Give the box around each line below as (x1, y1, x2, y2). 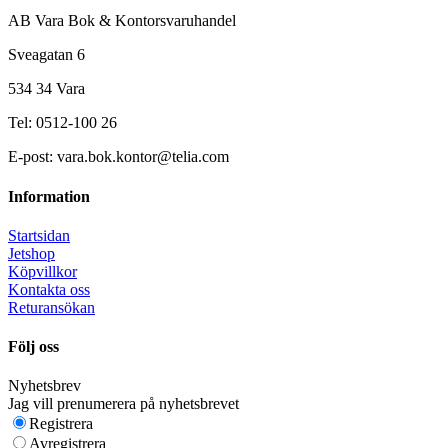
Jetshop (8, 244, 55, 262)
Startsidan (8, 226, 70, 244)
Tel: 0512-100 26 (8, 114, 117, 132)
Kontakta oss (8, 280, 90, 298)
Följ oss (8, 338, 59, 356)
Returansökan (8, 298, 95, 316)
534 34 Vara (8, 80, 85, 98)
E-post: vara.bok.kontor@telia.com (8, 148, 229, 166)
